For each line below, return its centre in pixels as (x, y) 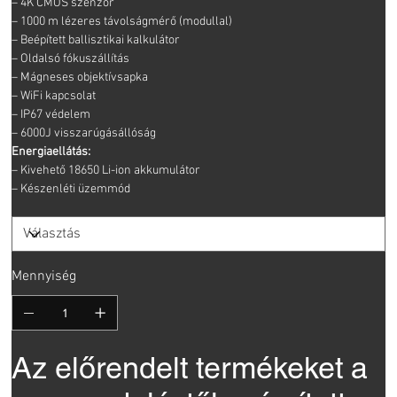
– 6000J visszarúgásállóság (84, 134)
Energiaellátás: (51, 152)
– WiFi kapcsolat (54, 97)
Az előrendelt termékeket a (190, 368)
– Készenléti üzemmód (71, 190)
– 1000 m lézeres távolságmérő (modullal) (122, 22)
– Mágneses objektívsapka (80, 78)
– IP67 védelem (51, 115)
